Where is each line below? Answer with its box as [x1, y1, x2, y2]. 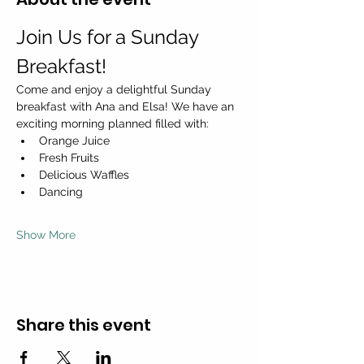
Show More [16, 228, 76, 241]
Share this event [16, 314, 151, 336]
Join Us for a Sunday [16, 25, 203, 49]
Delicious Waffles [39, 168, 129, 181]
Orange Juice [39, 134, 110, 147]
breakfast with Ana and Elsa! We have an [16, 100, 237, 113]
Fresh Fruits [39, 151, 99, 164]
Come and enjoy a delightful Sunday [16, 83, 214, 96]
